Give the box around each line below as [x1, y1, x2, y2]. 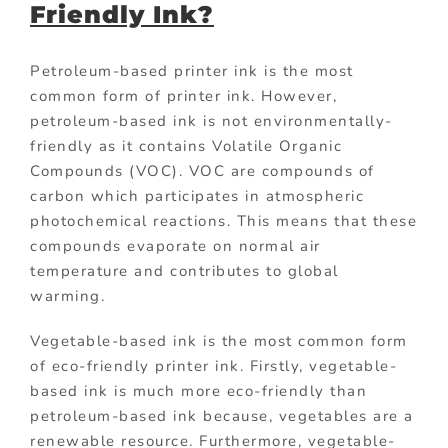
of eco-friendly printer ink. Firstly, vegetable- [30, 356, 397, 377]
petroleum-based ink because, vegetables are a [30, 406, 414, 427]
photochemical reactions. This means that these [30, 211, 417, 232]
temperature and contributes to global [30, 261, 339, 282]
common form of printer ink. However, [30, 86, 337, 107]
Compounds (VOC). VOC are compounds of [30, 161, 375, 182]
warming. [30, 286, 105, 307]
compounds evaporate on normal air [30, 236, 321, 257]
